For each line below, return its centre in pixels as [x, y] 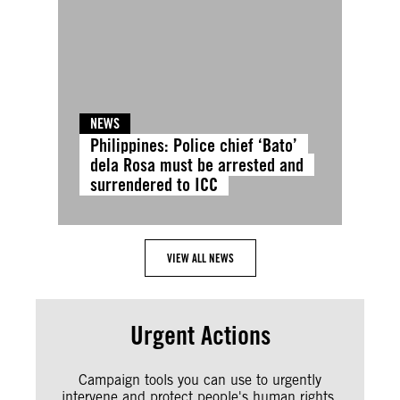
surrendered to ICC [154, 184]
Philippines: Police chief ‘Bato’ [194, 145]
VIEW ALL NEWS [200, 258]
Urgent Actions [200, 335]
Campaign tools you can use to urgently [200, 379]
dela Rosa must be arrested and [197, 164]
